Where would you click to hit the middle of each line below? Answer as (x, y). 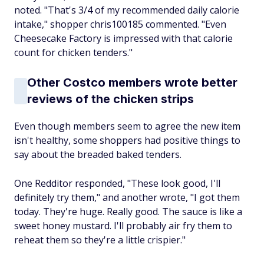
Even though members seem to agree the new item (127, 126)
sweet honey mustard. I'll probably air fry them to (123, 226)
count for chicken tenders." (73, 52)
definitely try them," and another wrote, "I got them (127, 197)
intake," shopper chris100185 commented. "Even (120, 24)
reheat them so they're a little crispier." (100, 240)
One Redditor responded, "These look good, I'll (117, 183)
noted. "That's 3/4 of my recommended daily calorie (127, 10)
